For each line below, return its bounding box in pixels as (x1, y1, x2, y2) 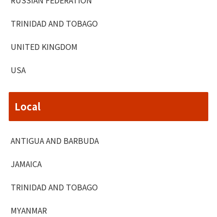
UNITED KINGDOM (11, 40, 78, 52)
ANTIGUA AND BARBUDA (11, 135, 99, 147)
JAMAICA (11, 158, 42, 170)
